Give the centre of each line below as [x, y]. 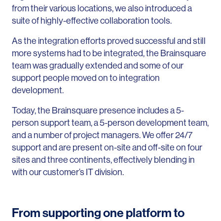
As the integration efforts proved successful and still [109, 40]
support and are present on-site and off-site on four [107, 147]
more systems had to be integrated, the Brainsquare [109, 53]
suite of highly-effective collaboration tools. [92, 20]
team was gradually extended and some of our [98, 65]
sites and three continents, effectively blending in [103, 159]
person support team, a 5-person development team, [110, 122]
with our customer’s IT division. [68, 172]
